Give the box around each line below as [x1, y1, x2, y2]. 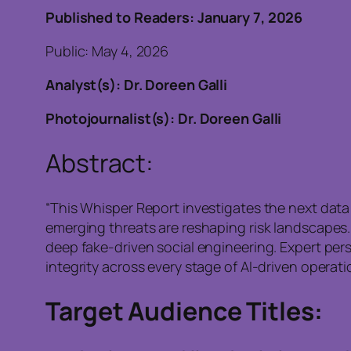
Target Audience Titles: [45, 294, 323, 329]
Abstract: [45, 146, 154, 181]
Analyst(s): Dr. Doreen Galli [45, 74, 228, 94]
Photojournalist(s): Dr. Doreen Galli [45, 108, 282, 128]
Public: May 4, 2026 [45, 41, 169, 60]
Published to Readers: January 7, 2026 [45, 7, 303, 27]
